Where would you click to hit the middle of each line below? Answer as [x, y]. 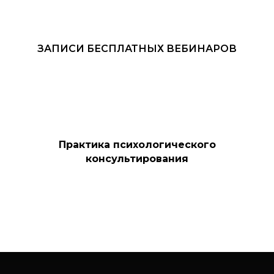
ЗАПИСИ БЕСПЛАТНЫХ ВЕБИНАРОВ [137, 49]
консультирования [137, 159]
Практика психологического [137, 145]
